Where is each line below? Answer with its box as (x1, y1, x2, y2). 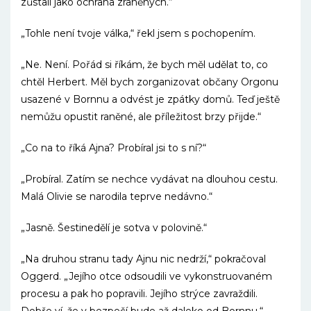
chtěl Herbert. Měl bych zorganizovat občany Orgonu (21, 76, 278, 88)
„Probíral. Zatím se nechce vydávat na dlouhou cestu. (21, 173, 278, 185)
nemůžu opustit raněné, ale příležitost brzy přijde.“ (21, 110, 261, 123)
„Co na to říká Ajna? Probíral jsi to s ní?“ (21, 142, 206, 154)
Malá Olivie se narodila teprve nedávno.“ (21, 190, 212, 203)
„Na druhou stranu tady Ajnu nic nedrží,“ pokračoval (21, 253, 266, 265)
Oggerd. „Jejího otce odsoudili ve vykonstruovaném (21, 270, 272, 283)
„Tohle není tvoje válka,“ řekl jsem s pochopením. (21, 27, 255, 40)
